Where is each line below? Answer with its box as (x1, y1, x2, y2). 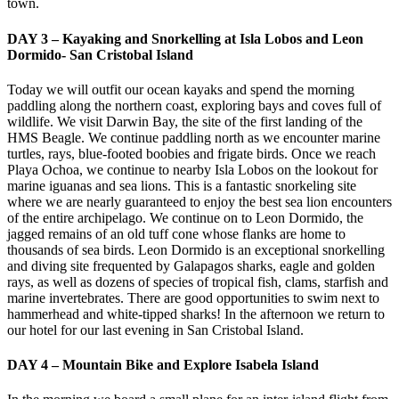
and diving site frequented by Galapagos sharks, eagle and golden (7, 257, 375, 273)
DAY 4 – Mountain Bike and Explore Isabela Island (7, 357, 319, 373)
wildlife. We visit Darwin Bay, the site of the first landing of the (7, 113, 362, 129)
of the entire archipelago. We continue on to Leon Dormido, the (7, 209, 363, 225)
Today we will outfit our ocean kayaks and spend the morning (7, 81, 354, 97)
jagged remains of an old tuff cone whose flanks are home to (7, 225, 346, 241)
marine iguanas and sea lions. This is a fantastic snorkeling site (7, 177, 356, 193)
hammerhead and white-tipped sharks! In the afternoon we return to (7, 305, 385, 322)
